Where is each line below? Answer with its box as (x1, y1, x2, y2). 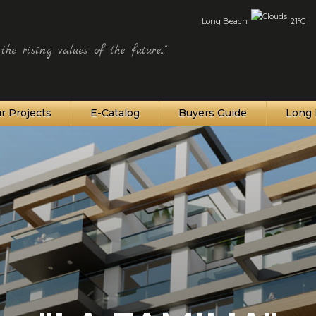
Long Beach (202, 16, 248, 26)
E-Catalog (90, 107, 140, 119)
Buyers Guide (178, 107, 247, 119)
